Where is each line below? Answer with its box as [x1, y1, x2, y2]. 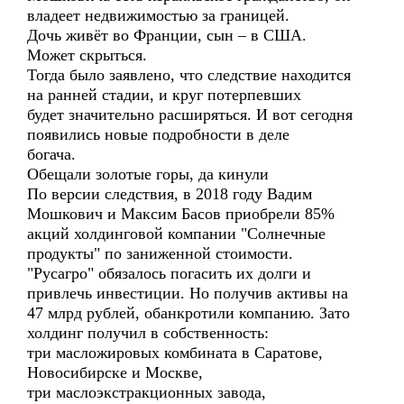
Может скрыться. [27, 46, 147, 64]
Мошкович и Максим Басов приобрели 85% [27, 205, 335, 223]
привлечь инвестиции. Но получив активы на [27, 284, 348, 302]
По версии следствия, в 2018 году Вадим [27, 185, 312, 203]
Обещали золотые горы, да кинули [27, 165, 269, 183]
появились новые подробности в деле [27, 125, 289, 143]
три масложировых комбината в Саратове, [27, 344, 323, 362]
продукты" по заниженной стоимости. [27, 244, 293, 262]
